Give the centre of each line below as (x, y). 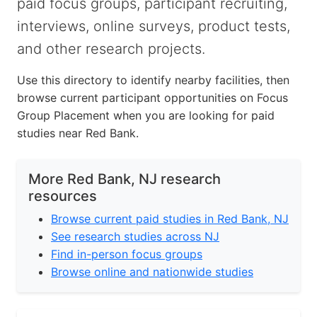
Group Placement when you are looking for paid (146, 115)
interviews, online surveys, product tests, (154, 26)
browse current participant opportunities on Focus (152, 98)
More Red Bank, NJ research (125, 179)
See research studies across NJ (135, 236)
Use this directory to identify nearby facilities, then (153, 80)
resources (63, 196)
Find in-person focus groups (127, 254)
